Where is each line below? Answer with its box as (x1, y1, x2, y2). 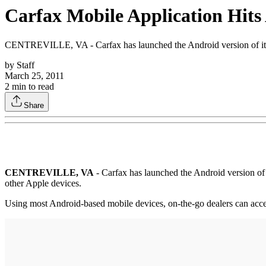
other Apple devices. (5, 178, 81, 188)
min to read (9, 81, 54, 91)
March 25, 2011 (5, 70, 64, 81)
